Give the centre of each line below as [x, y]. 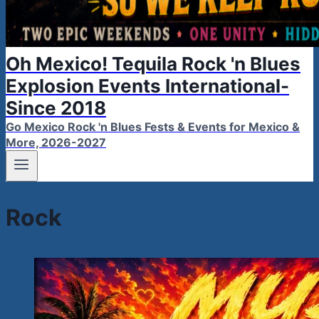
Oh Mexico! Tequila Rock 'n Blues [153, 64]
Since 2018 [56, 108]
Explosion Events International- [147, 86]
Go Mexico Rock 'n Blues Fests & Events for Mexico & [153, 127]
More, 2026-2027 [56, 142]
